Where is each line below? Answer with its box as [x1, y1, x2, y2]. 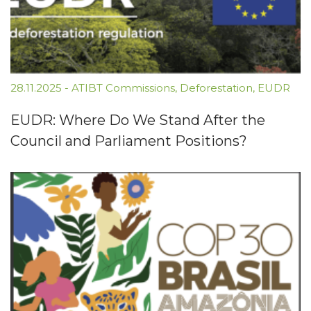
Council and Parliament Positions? [10, 133, 247, 150]
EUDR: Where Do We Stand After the [10, 112, 265, 129]
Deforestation [180, 81, 253, 95]
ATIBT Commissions [72, 81, 175, 95]
